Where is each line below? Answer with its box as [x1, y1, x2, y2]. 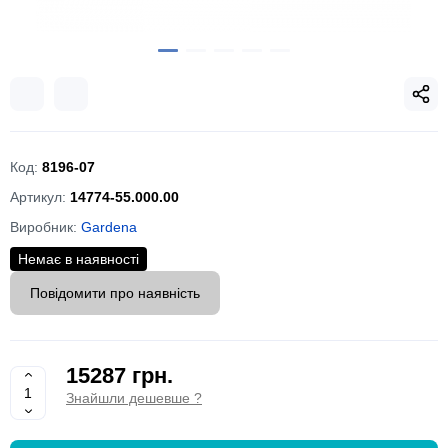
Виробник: [10, 218, 81, 235]
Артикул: [10, 188, 70, 205]
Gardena [81, 218, 137, 235]
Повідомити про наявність [30, 284, 200, 301]
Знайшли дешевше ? [66, 389, 202, 406]
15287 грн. [66, 362, 173, 388]
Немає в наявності [18, 250, 139, 267]
